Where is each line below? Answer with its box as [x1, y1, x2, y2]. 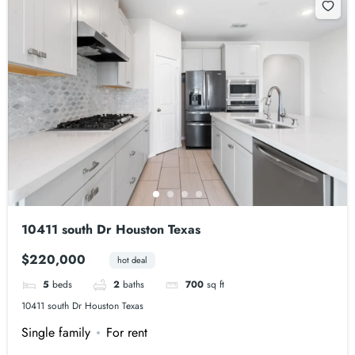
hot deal [116, 253, 147, 266]
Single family [21, 323, 91, 342]
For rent [106, 323, 148, 342]
